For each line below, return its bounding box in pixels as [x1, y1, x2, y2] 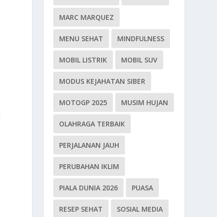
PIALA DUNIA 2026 [59, 183, 118, 192]
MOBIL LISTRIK [59, 55, 108, 64]
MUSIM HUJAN [121, 97, 169, 107]
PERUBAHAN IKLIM [59, 161, 120, 171]
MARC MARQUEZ [59, 12, 114, 22]
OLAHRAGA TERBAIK [59, 119, 125, 128]
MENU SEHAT [59, 33, 104, 43]
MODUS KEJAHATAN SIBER [59, 76, 146, 86]
